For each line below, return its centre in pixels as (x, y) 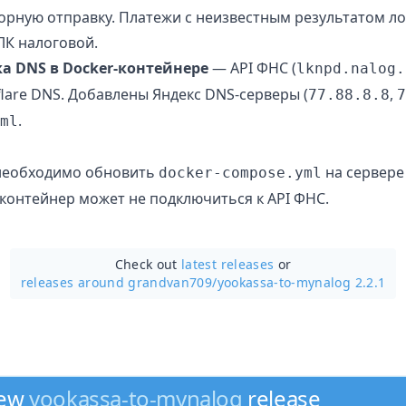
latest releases (228, 264)
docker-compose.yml (240, 172)
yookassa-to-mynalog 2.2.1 (301, 282)
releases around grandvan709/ (119, 282)
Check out (148, 264)
